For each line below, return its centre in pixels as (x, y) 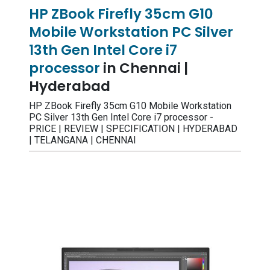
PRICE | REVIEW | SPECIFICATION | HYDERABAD (133, 129)
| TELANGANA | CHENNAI (83, 140)
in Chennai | (146, 68)
